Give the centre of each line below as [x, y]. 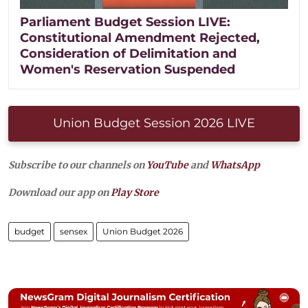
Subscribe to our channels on [77, 165]
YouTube [167, 165]
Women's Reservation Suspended [128, 69]
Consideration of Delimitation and [128, 53]
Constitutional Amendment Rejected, [140, 37]
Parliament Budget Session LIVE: [125, 22]
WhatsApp [235, 165]
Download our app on [59, 192]
